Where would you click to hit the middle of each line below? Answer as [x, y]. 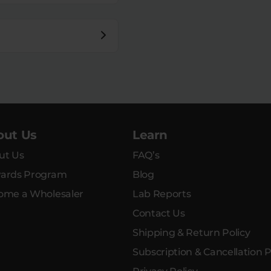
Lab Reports [162, 194]
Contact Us [159, 214]
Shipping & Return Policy [191, 233]
